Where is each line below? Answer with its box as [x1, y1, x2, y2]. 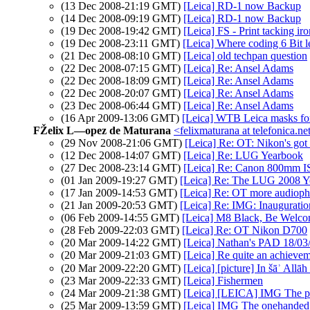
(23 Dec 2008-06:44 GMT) [61, 100, 183, 111]
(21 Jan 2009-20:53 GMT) [61, 199, 180, 211]
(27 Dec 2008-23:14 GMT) [61, 162, 183, 174]
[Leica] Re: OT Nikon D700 [182, 224, 307, 236]
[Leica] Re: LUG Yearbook [183, 149, 303, 161]
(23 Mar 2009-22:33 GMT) [61, 275, 183, 286]
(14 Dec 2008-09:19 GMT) [61, 12, 183, 24]
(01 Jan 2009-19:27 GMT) [61, 174, 180, 186]
